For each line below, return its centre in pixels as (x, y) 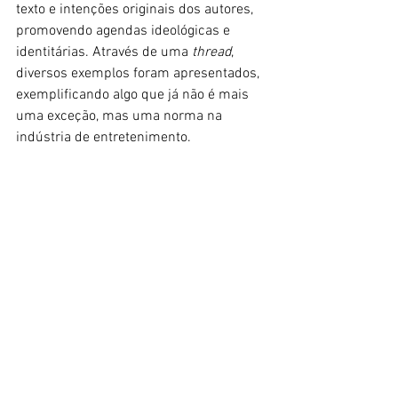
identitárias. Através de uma (104, 53)
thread (211, 53)
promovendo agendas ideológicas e (125, 32)
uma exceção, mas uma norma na (121, 117)
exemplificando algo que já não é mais (134, 96)
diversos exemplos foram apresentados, (139, 74)
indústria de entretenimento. (103, 138)
